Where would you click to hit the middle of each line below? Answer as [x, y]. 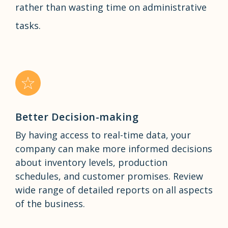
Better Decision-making [77, 117]
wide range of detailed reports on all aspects [114, 190]
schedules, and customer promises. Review [109, 176]
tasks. [28, 25]
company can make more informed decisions [114, 148]
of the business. [50, 203]
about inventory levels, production [91, 162]
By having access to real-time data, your [103, 135]
